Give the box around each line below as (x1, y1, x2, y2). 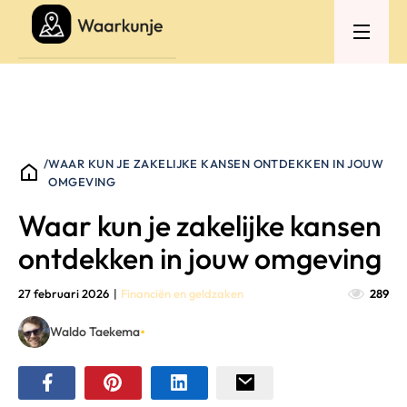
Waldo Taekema (50, 323, 140, 341)
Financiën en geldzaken (121, 285, 244, 301)
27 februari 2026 (18, 285, 109, 301)
